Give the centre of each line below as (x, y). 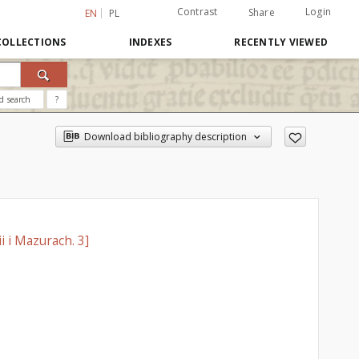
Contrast (197, 12)
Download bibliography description (165, 137)
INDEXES (150, 42)
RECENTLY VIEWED (281, 42)
